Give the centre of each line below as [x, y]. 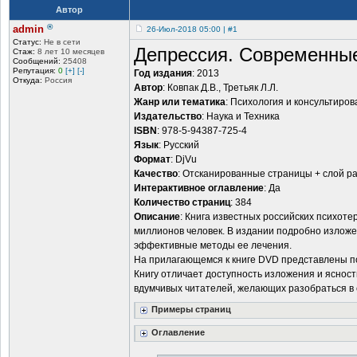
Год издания [163, 74]
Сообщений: [37, 61]
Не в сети [61, 42]
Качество [156, 174]
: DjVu [184, 160]
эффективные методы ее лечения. [213, 246]
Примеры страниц [191, 310]
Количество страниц [182, 203]
